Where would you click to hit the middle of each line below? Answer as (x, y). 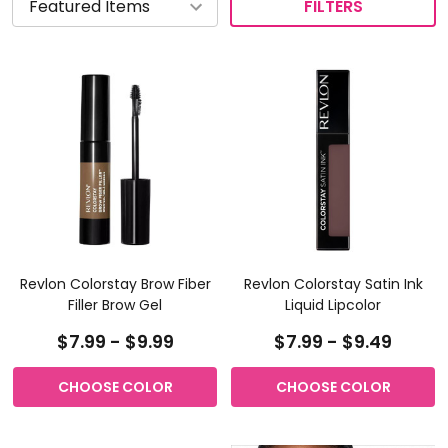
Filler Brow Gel (115, 304)
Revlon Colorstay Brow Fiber (115, 283)
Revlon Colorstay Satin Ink (333, 283)
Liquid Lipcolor (333, 304)
